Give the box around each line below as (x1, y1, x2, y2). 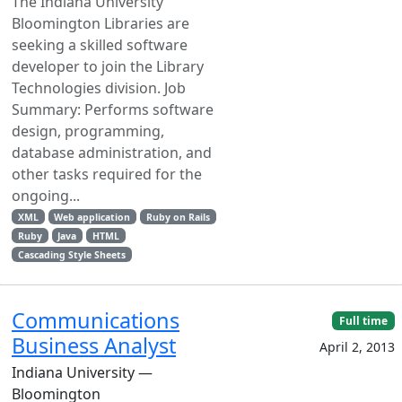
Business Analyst (12, 330, 176, 360)
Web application (54, 210, 131, 223)
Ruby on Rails (146, 210, 211, 223)
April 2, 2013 (319, 337, 395, 355)
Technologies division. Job (12, 77, 186, 98)
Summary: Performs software (12, 99, 214, 119)
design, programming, (12, 120, 164, 141)
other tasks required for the (12, 163, 202, 184)
